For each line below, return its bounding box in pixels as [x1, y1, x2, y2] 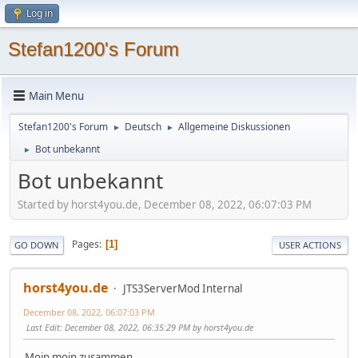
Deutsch [125, 120, 161, 133]
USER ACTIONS [279, 238, 341, 251]
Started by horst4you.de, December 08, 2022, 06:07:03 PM [18, 197, 312, 212]
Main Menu [29, 88, 84, 103]
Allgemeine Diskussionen [178, 120, 290, 133]
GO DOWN [14, 238, 59, 251]
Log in [26, 6, 53, 20]
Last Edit [26, 320, 60, 333]
